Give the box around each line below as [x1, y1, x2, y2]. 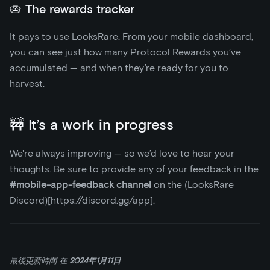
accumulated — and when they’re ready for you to [10, 62, 228, 74]
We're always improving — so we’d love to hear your [10, 148, 234, 159]
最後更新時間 [10, 256, 57, 266]
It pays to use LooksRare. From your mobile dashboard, [10, 31, 253, 42]
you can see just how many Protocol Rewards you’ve [10, 46, 241, 58]
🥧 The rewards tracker [10, 2, 134, 16]
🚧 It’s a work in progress [10, 116, 174, 133]
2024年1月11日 [69, 256, 121, 266]
